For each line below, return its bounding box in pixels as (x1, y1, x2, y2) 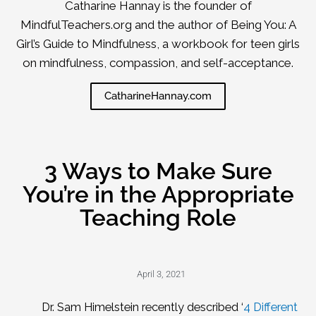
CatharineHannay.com (104, 89, 212, 102)
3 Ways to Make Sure (44, 157, 272, 185)
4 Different (243, 300, 298, 314)
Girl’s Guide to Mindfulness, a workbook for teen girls (16, 37, 300, 51)
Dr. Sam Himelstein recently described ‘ (41, 300, 243, 314)
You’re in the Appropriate (22, 180, 294, 208)
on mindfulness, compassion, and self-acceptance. (23, 56, 293, 71)
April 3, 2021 (136, 268, 186, 279)
